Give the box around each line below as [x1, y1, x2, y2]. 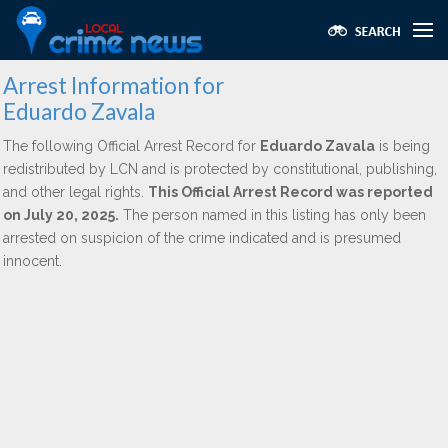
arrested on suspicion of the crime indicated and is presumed [3, 230, 401, 246]
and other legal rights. [3, 184, 148, 200]
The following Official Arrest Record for [3, 138, 260, 154]
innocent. [3, 253, 62, 269]
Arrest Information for [3, 72, 224, 99]
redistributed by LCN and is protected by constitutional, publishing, [3, 161, 437, 177]
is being [375, 138, 430, 154]
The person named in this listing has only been [119, 207, 426, 223]
